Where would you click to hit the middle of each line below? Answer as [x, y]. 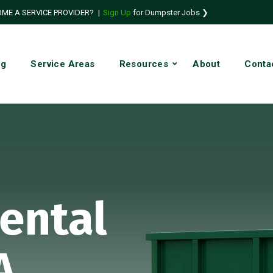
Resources [144, 64]
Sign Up [117, 12]
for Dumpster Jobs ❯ [170, 12]
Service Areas [63, 64]
